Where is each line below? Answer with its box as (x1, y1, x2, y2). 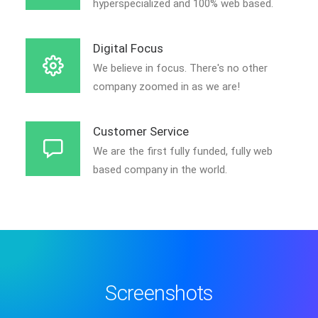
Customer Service (93, 124, 189, 138)
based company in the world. (93, 163, 227, 176)
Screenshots (105, 281, 213, 305)
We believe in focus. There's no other (93, 62, 268, 75)
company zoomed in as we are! (93, 80, 240, 93)
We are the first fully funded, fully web (93, 145, 273, 158)
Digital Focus (93, 41, 163, 55)
